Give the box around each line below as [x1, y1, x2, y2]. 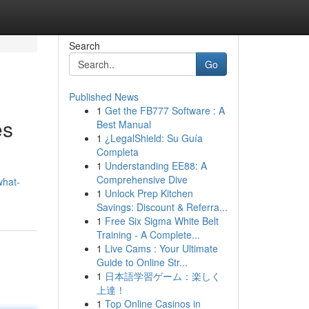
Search [68, 39, 100, 52]
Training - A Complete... [96, 228, 200, 241]
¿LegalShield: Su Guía [104, 131, 203, 145]
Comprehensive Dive [96, 172, 188, 186]
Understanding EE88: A [104, 159, 207, 172]
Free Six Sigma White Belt [104, 214, 219, 228]
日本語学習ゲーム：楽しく [104, 269, 221, 283]
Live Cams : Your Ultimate [104, 241, 218, 255]
